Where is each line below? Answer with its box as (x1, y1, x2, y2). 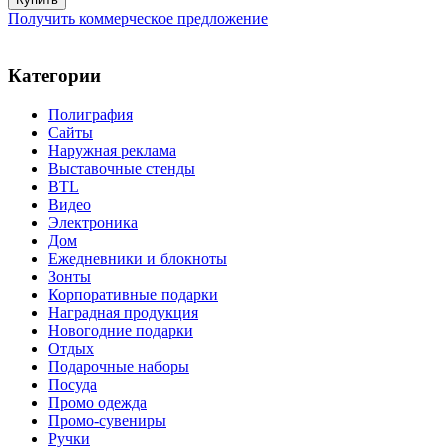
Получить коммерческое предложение (8, 10, 268, 28)
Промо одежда (48, 393, 147, 411)
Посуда (48, 375, 97, 393)
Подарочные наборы (48, 357, 189, 375)
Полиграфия (48, 105, 133, 123)
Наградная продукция (48, 303, 198, 321)
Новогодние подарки (48, 321, 193, 339)
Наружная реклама (48, 141, 176, 159)
